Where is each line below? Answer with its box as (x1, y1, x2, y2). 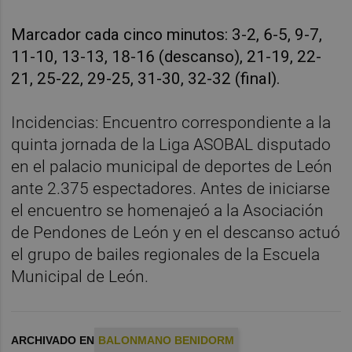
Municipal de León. (11, 267, 149, 287)
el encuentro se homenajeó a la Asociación (11, 201, 324, 221)
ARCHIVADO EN (11, 334, 95, 347)
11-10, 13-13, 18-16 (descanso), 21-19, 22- (11, 47, 322, 67)
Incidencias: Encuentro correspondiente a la (11, 113, 332, 133)
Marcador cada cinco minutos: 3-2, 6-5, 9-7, (11, 25, 323, 45)
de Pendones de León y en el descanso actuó (11, 223, 341, 243)
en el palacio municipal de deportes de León (11, 157, 333, 177)
